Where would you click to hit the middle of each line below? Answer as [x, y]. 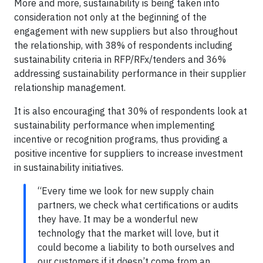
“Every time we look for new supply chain [126, 190]
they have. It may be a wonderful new [118, 219]
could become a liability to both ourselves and [136, 247]
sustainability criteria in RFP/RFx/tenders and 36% [120, 59]
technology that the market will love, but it [128, 233]
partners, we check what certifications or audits [138, 205]
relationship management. [70, 87]
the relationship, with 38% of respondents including [123, 45]
